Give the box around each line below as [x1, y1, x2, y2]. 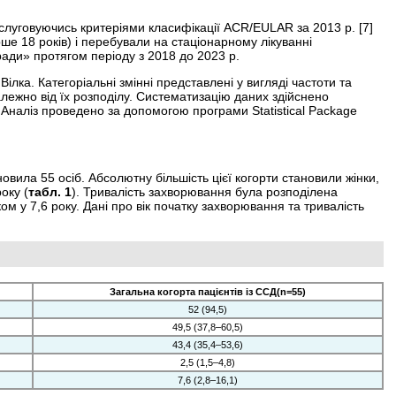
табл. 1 [28, 185, 72, 199]
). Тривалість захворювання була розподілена [72, 185, 338, 199]
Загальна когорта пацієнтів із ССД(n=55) [110, 286, 306, 297]
